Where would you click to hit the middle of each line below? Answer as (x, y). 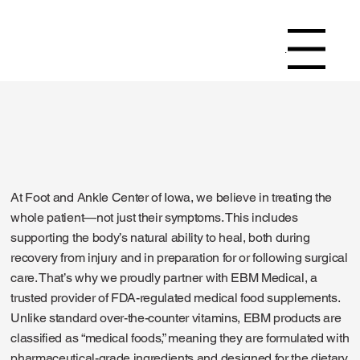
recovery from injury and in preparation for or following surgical (179, 258)
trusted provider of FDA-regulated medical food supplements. (175, 298)
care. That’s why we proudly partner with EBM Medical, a (164, 278)
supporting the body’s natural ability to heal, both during (160, 238)
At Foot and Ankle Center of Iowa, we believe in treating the (172, 198)
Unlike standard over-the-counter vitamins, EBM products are (176, 318)
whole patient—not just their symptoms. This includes (154, 218)
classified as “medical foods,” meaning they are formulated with (180, 338)
